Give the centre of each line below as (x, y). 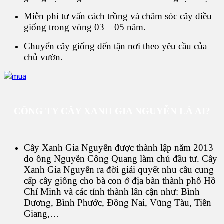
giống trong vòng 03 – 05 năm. (85, 27)
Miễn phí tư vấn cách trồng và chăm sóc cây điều (118, 16)
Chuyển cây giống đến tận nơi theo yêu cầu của (115, 46)
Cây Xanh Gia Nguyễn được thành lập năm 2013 (119, 148)
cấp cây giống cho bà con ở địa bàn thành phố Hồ (120, 181)
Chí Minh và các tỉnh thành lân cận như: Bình (112, 192)
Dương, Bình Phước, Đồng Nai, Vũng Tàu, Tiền (118, 203)
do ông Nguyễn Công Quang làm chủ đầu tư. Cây (121, 159)
